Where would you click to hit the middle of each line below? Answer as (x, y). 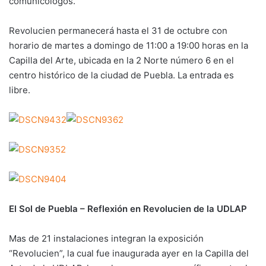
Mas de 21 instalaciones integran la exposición (106, 238)
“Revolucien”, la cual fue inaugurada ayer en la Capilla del (129, 253)
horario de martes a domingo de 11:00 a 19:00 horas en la (129, 45)
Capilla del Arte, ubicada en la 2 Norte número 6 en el (121, 60)
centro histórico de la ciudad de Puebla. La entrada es (121, 75)
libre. (20, 90)
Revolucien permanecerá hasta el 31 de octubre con (118, 31)
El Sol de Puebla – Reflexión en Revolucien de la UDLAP (128, 209)
